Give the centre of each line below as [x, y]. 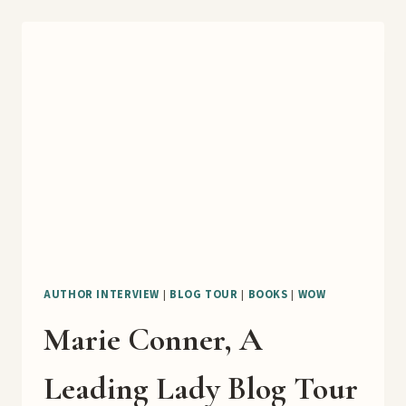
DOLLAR [143, 53]
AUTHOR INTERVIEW [102, 295]
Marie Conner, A [153, 339]
